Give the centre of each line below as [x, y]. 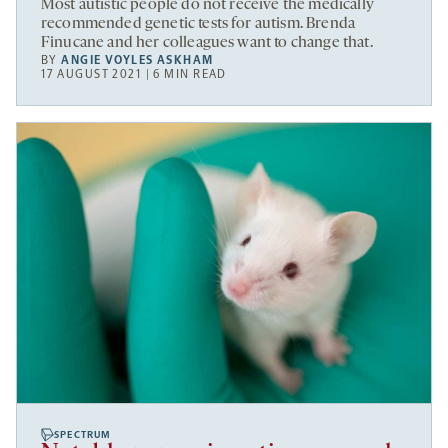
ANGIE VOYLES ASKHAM [137, 60]
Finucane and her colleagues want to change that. [207, 43]
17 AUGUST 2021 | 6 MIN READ [134, 74]
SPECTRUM [83, 434]
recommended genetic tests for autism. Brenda [198, 24]
